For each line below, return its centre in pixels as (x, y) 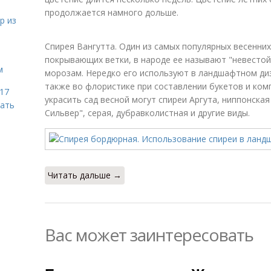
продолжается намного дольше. (112, 12)
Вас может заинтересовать (149, 235)
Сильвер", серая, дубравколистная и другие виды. (147, 113)
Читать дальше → (85, 175)
